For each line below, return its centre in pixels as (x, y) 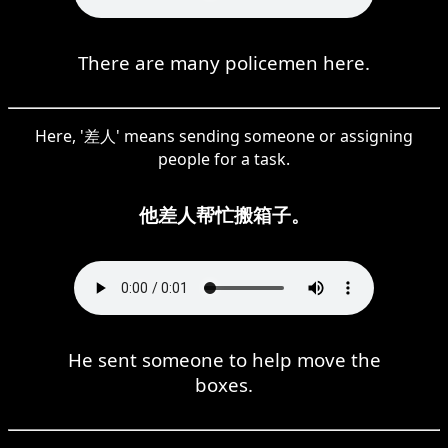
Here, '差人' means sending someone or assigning (224, 135)
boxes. (224, 384)
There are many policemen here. (224, 62)
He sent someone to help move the (224, 359)
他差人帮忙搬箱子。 (224, 214)
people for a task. (224, 158)
